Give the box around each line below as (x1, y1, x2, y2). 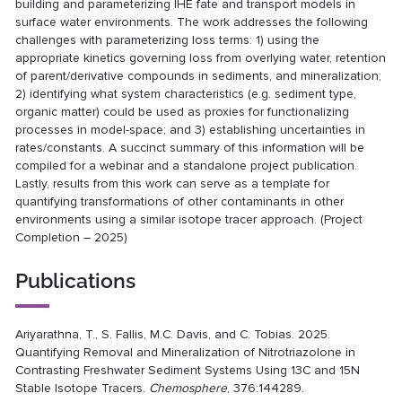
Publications (15, 268, 136, 293)
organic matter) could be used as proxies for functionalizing (15, 104, 350, 120)
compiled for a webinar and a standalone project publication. (15, 158, 358, 174)
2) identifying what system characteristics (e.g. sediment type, (15, 86, 357, 102)
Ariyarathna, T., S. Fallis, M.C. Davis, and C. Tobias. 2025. (15, 327, 331, 343)
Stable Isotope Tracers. (15, 380, 150, 397)
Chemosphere (149, 380, 228, 397)
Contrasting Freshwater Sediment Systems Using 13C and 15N (15, 363, 361, 379)
